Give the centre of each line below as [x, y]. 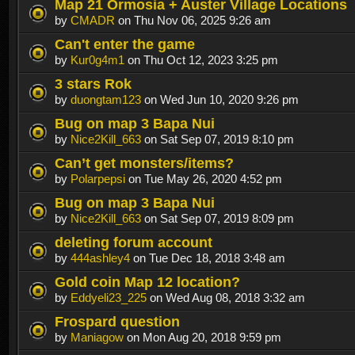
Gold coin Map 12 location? [147, 281]
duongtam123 [106, 99]
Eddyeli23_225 [109, 297]
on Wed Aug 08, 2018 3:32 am [226, 297]
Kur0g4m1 [97, 59]
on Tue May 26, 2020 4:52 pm [204, 178]
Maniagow [97, 337]
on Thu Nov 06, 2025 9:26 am [193, 20]
